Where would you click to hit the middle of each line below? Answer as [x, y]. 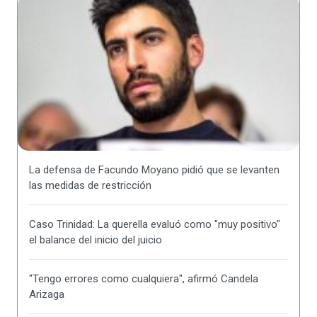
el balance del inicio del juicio [96, 240]
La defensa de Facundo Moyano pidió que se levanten [154, 170]
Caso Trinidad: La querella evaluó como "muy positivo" [155, 225]
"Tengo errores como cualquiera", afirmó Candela [144, 279]
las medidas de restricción [90, 186]
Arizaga [47, 295]
